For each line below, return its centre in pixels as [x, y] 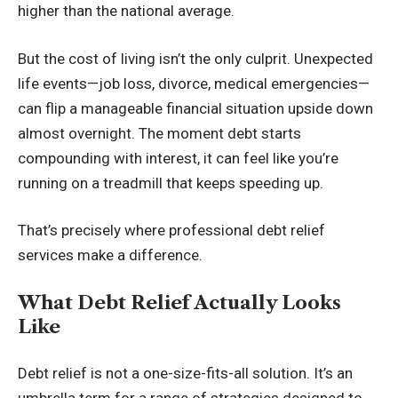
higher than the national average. [126, 11]
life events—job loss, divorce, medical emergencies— [194, 83]
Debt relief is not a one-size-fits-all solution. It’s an [185, 373]
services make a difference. [110, 255]
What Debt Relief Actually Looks [179, 302]
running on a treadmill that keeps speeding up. [171, 183]
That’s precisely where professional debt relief [171, 230]
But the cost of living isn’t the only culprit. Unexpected [195, 58]
